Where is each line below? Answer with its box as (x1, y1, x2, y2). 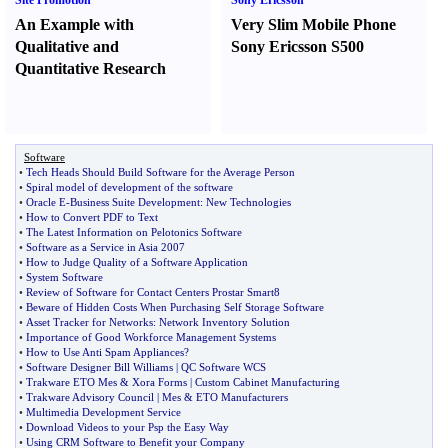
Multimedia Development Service (26, 406, 181, 418)
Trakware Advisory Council (26, 391, 154, 403)
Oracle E (26, 196, 66, 208)
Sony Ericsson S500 (231, 38, 365, 55)
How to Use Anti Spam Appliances (26, 346, 184, 358)
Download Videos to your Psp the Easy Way (26, 421, 229, 433)
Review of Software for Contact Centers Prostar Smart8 (26, 286, 280, 298)
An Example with (15, 16, 134, 33)
